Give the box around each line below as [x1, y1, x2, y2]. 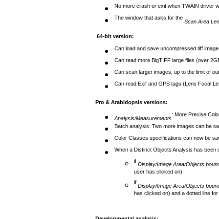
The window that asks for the [114, 15, 184, 26]
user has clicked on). [134, 169, 184, 179]
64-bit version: [96, 33, 134, 40]
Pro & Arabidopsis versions [95, 99, 166, 106]
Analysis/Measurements [114, 115, 172, 122]
